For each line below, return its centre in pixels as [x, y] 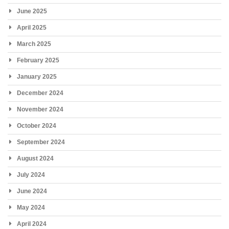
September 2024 [41, 142]
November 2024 [40, 110]
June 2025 [32, 12]
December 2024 [40, 93]
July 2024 [31, 175]
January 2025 [37, 77]
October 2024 [37, 126]
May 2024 [31, 208]
